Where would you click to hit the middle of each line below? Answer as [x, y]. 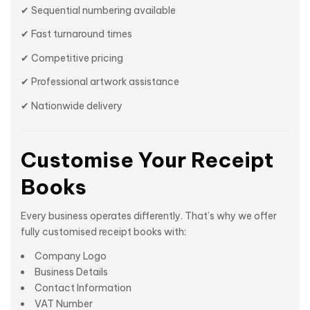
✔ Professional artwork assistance [100, 82]
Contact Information [83, 288]
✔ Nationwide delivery [72, 106]
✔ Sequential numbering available [98, 10]
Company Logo [71, 256]
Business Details [71, 272]
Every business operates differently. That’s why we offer [149, 216]
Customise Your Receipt [147, 159]
